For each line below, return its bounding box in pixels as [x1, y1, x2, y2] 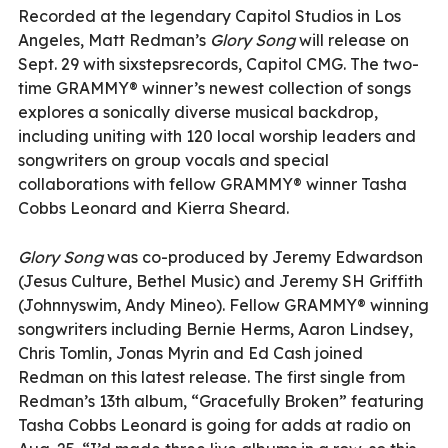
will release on [295, 29, 409, 50]
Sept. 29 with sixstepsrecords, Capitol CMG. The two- [18, 53, 419, 74]
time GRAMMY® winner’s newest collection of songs [18, 77, 411, 98]
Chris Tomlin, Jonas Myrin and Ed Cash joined [18, 342, 363, 363]
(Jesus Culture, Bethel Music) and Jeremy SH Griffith [18, 270, 423, 291]
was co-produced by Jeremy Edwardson [103, 246, 423, 267]
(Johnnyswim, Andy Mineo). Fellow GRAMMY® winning [18, 294, 429, 315]
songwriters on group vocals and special [18, 149, 329, 170]
